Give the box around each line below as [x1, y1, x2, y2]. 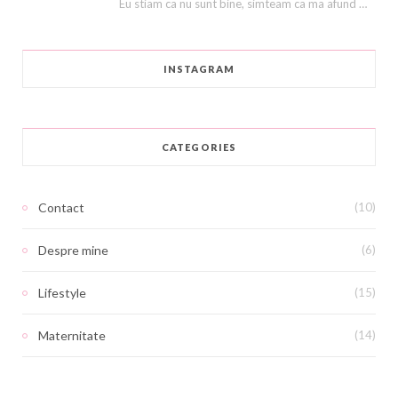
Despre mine [38, 243, 108, 258]
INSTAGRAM [163, 63, 235, 75]
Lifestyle [38, 285, 86, 300]
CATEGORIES [162, 141, 236, 153]
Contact [38, 200, 84, 215]
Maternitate [38, 328, 106, 343]
